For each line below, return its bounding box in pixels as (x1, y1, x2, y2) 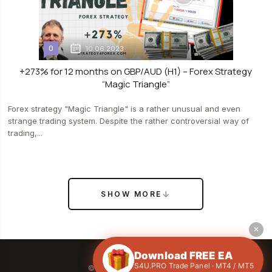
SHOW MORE (101, 189, 162, 199)
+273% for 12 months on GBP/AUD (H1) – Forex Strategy (19, 65, 253, 78)
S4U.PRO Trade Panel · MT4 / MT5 (134, 261, 254, 270)
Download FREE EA (134, 250, 234, 262)
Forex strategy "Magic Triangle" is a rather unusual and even (8, 104, 241, 114)
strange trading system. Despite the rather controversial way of (8, 116, 250, 126)
